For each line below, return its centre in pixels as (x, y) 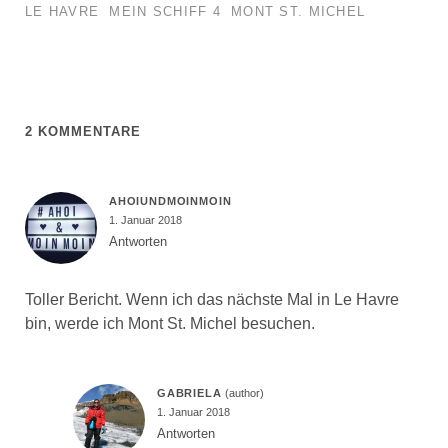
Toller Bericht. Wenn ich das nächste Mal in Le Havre (211, 300)
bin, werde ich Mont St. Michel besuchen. (169, 324)
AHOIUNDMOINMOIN (170, 201)
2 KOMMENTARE (83, 132)
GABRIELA (189, 393)
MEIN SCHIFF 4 (165, 12)
